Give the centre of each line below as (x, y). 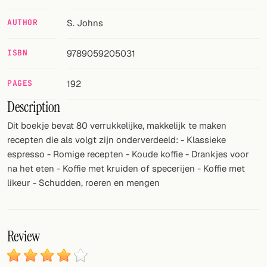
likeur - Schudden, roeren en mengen (83, 183)
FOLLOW (32, 23)
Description (34, 107)
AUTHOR (23, 23)
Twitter (30, 45)
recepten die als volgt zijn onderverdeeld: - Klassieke (117, 140)
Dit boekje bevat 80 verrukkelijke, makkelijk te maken (117, 126)
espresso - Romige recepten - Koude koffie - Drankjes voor (128, 154)
